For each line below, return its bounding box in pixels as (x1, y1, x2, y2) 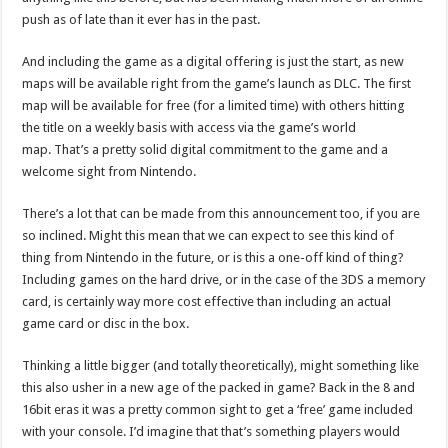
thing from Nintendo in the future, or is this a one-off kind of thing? (22, 249, 405, 265)
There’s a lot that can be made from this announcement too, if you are (22, 205, 421, 221)
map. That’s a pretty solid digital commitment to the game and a (22, 141, 389, 157)
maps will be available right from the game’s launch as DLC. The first (22, 75, 412, 91)
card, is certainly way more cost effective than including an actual (22, 293, 392, 309)
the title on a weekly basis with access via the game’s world (22, 119, 357, 135)
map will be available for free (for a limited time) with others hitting (22, 97, 406, 113)
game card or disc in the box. (22, 315, 190, 331)
